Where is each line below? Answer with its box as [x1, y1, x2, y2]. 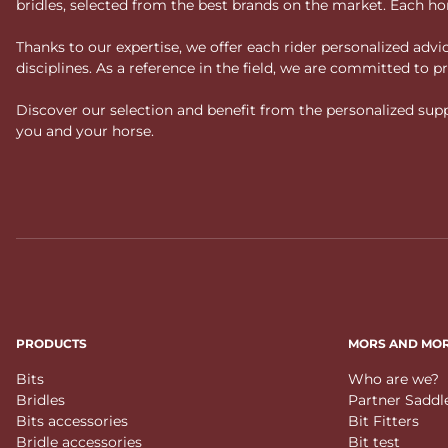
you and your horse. [16, 121, 154, 140]
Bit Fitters [348, 411, 419, 430]
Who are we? [348, 369, 439, 388]
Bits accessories [16, 411, 128, 430]
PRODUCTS [16, 335, 87, 351]
